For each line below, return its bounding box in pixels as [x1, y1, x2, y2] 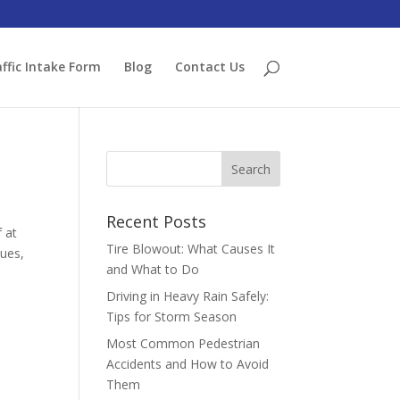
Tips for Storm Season [106, 308, 237, 325]
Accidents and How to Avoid [106, 355, 270, 372]
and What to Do [106, 261, 200, 278]
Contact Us [174, 58, 245, 75]
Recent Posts [106, 211, 207, 232]
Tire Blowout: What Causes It [106, 240, 276, 257]
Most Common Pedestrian [106, 335, 261, 352]
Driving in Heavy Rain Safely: [106, 287, 270, 304]
